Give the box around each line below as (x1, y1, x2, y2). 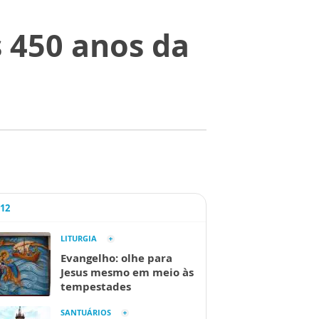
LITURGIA (61, 233, 97, 244)
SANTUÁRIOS (61, 307, 111, 318)
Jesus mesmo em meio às (61, 265, 194, 279)
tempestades (61, 279, 131, 293)
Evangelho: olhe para (61, 251, 172, 265)
